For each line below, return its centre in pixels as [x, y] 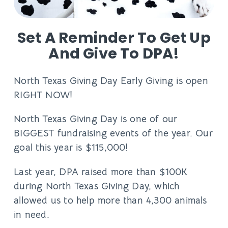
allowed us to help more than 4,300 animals [110, 200]
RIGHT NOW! [43, 95]
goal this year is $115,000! [74, 148]
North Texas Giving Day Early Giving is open [111, 81]
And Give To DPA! [114, 54]
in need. [33, 214]
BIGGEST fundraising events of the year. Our [113, 133]
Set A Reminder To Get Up [114, 38]
